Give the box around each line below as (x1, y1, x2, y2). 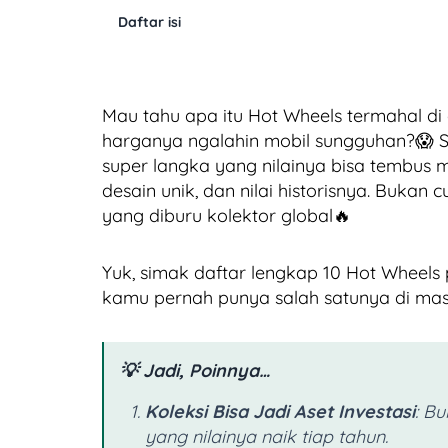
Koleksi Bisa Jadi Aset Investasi (145, 400, 415, 424)
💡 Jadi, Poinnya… (120, 359, 270, 383)
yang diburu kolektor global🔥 (102, 204, 351, 228)
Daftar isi (118, 13, 181, 32)
